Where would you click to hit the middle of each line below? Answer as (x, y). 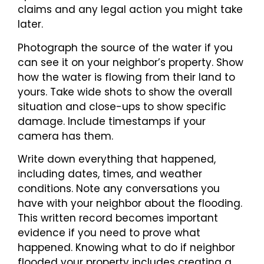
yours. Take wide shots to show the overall (125, 92)
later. (30, 24)
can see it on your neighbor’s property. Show (131, 62)
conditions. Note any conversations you (119, 189)
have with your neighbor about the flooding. (130, 204)
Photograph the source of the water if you (125, 47)
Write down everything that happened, (117, 159)
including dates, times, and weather (110, 174)
